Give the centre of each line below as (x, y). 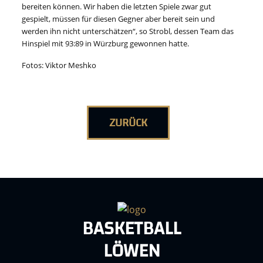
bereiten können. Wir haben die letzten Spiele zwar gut (117, 7)
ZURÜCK (128, 123)
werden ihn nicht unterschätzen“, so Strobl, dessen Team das (128, 31)
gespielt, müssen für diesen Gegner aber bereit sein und (119, 19)
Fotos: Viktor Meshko (59, 65)
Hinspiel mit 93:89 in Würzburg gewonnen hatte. (106, 44)
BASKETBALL (131, 229)
